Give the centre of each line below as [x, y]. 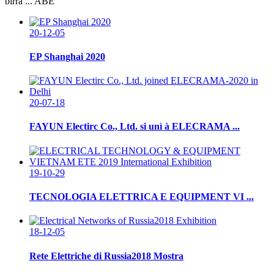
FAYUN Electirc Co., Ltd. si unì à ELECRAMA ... [135, 127]
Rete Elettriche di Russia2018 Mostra [106, 256]
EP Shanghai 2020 [67, 56]
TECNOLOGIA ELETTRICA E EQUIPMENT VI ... [142, 196]
